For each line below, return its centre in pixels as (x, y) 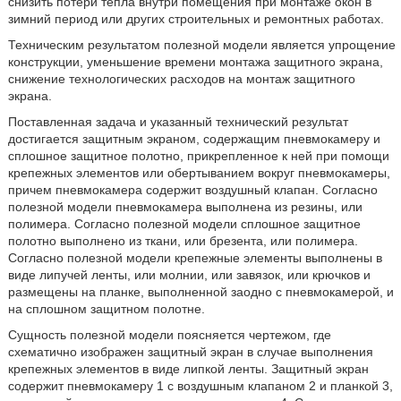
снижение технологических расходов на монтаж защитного (181, 79)
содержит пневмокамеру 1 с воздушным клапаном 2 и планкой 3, (200, 386)
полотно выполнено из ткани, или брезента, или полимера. (183, 241)
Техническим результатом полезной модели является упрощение (201, 45)
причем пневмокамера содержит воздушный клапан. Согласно (192, 190)
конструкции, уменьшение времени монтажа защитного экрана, (195, 62)
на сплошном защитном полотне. (106, 309)
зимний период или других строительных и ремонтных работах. (196, 19)
